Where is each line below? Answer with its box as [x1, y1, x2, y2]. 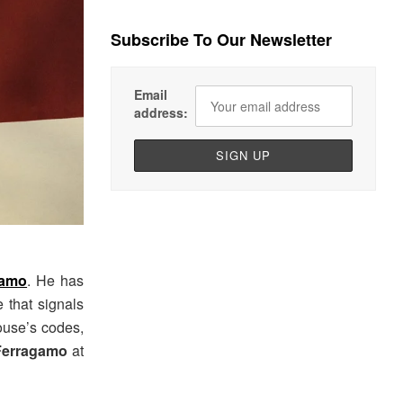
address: [134, 103, 189, 122]
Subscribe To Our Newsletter [111, 28, 333, 52]
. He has [27, 269, 85, 291]
